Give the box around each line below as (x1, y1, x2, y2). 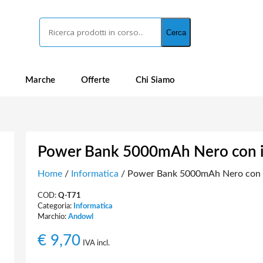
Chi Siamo (136, 76, 175, 85)
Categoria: (37, 203, 73, 210)
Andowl (68, 213, 93, 220)
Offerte (81, 76, 110, 85)
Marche (25, 76, 55, 85)
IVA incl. (82, 239, 110, 247)
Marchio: (37, 213, 68, 220)
